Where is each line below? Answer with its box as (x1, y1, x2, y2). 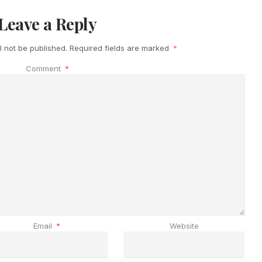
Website (169, 220, 199, 230)
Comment (25, 63, 63, 73)
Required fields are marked (70, 43, 172, 53)
